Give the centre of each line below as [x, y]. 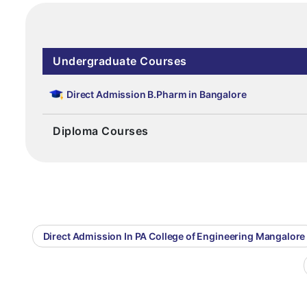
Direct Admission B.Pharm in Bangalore [157, 95]
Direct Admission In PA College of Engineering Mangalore [174, 236]
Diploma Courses [101, 131]
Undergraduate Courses [120, 61]
